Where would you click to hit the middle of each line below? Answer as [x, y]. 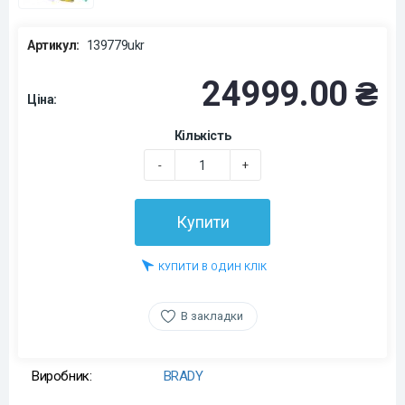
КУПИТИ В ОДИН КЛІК [212, 267]
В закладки [212, 316]
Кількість [202, 136]
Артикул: [53, 45]
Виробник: [62, 376]
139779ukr [112, 45]
